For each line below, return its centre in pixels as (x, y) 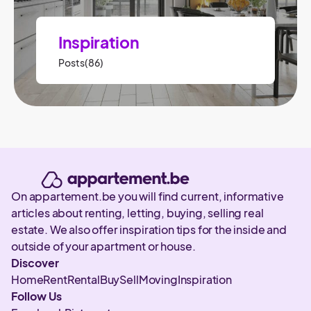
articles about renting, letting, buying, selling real (137, 213)
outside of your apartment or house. (103, 246)
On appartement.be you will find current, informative (148, 196)
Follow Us (36, 296)
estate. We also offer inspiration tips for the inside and (149, 230)
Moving (158, 280)
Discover (35, 263)
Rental (83, 280)
